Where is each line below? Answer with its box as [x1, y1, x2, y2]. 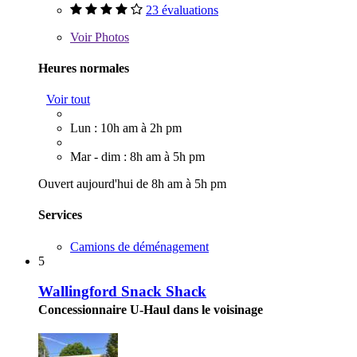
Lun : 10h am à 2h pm [70, 121, 182, 135]
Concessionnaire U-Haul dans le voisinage [38, 303, 263, 317]
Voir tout [46, 92, 90, 107]
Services [38, 208, 82, 222]
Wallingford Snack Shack [38, 283, 206, 300]
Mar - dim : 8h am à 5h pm [70, 150, 205, 164]
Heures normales [38, 61, 129, 75]
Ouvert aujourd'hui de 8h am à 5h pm [38, 177, 226, 191]
